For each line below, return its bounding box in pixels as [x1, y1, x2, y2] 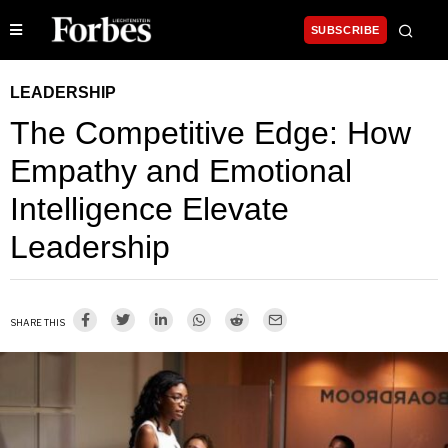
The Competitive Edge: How [10, 115, 411, 152]
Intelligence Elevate [10, 191, 289, 228]
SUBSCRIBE [310, 24, 380, 37]
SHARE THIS [10, 317, 65, 329]
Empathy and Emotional [10, 153, 352, 190]
